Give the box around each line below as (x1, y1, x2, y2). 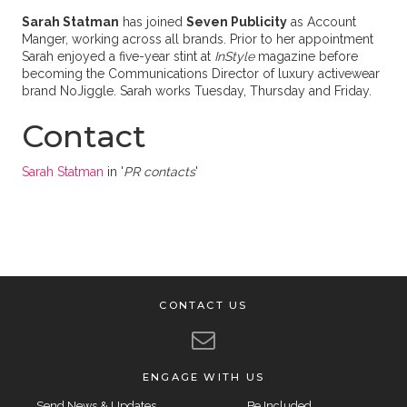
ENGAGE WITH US (142, 371, 265, 383)
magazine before (253, 49, 358, 64)
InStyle (213, 49, 254, 64)
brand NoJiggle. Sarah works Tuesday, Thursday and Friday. (21, 84, 375, 98)
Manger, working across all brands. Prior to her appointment (21, 32, 373, 46)
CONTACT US (159, 299, 248, 312)
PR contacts (123, 164, 195, 179)
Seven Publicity (185, 15, 287, 29)
